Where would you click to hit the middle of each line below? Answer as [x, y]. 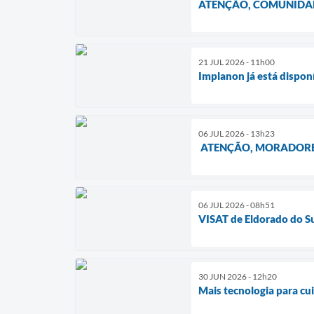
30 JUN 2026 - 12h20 [238, 276]
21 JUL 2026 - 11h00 [237, 62]
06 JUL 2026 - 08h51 [237, 205]
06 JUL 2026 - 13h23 [237, 133]
